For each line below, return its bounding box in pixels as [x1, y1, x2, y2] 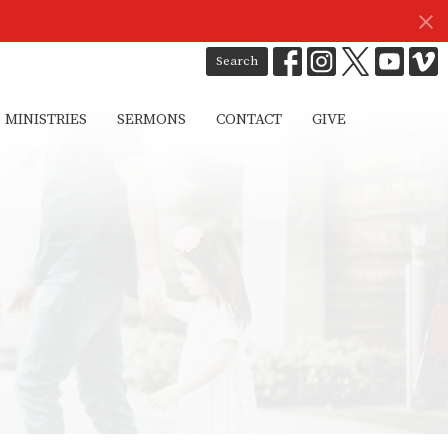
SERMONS [117, 110, 186, 129]
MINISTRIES [5, 110, 87, 129]
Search [216, 53, 258, 69]
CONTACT [216, 110, 282, 129]
